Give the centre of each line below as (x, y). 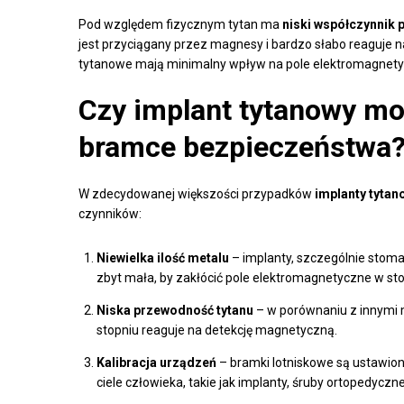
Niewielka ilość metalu (163, 257)
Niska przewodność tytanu (175, 310)
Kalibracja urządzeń (156, 362)
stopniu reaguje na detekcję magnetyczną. (217, 330)
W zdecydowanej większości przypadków (197, 193)
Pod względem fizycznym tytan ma (180, 24)
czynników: (110, 213)
